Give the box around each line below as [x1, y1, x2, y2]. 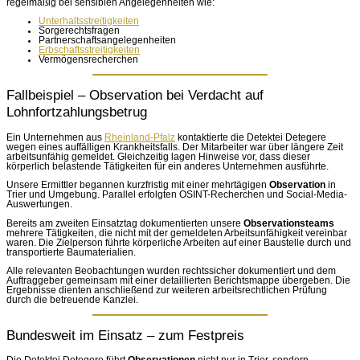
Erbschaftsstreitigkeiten [39, 45, 140, 55]
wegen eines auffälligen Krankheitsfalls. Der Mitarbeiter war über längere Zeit [6, 141, 343, 152]
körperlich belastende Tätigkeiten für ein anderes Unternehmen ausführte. [6, 161, 329, 171]
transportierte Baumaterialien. [6, 247, 136, 257]
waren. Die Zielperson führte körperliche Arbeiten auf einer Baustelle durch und [6, 237, 351, 247]
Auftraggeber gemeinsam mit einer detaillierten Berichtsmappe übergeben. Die [6, 276, 350, 286]
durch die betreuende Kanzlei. [6, 295, 138, 305]
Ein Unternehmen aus [6, 132, 104, 142]
